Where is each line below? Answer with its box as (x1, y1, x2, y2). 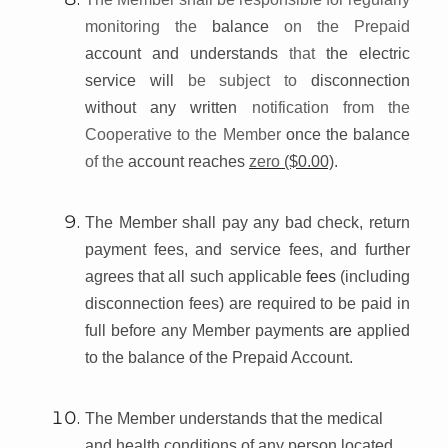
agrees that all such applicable (85, 267, 306, 285)
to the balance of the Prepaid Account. (85, 348, 353, 366)
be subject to (187, 71, 312, 89)
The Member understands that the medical (85, 409, 383, 427)
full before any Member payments (85, 321, 329, 339)
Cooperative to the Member (85, 125, 286, 143)
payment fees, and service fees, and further (85, 240, 410, 258)
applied (357, 321, 410, 339)
